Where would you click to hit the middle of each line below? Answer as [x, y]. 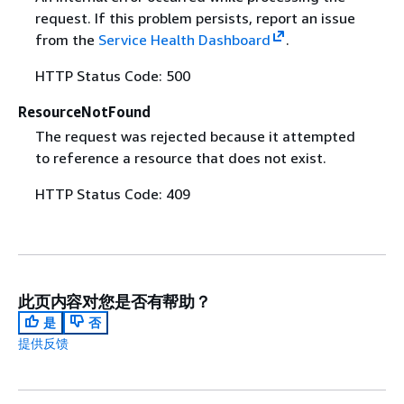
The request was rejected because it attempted [195, 136]
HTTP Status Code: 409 [112, 193]
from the [66, 39]
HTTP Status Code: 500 [112, 75]
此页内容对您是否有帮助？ [115, 301]
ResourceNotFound [84, 111]
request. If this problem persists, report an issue [195, 18]
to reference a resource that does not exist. [180, 157]
